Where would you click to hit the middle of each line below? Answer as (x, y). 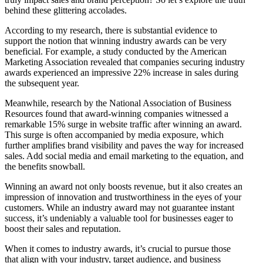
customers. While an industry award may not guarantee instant (119, 207)
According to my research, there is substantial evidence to (111, 30)
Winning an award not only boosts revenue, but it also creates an (124, 186)
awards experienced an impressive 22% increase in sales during (122, 72)
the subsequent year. (42, 83)
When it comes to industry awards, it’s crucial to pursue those (118, 248)
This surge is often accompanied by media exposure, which (114, 134)
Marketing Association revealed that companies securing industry (125, 62)
